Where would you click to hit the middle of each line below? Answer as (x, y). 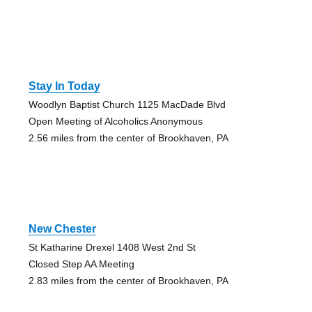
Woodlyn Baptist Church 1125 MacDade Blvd (127, 105)
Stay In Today (64, 86)
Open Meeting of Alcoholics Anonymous (115, 122)
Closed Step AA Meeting (81, 264)
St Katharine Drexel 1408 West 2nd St (112, 248)
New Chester (62, 229)
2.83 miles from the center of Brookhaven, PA (128, 281)
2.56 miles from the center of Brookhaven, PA (128, 138)
